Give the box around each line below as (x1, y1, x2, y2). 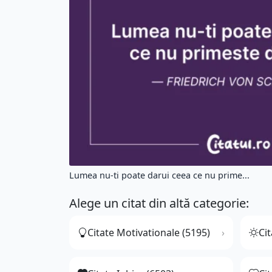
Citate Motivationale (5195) (87, 226, 210, 240)
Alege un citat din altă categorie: (69, 195, 249, 212)
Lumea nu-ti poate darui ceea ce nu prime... (69, 169, 250, 182)
